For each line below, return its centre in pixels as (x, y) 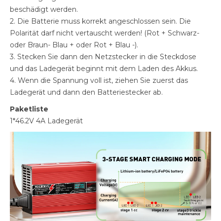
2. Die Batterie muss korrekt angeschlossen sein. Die (100, 21)
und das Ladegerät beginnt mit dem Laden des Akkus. (104, 68)
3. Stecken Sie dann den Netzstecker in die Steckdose (103, 56)
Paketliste (29, 109)
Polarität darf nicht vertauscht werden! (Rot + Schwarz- (105, 33)
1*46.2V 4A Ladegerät (46, 121)
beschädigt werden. (44, 9)
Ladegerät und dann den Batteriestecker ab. (86, 92)
